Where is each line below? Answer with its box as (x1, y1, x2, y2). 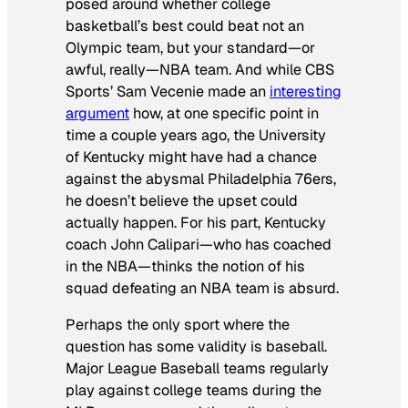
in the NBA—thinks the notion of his (66, 257, 305, 276)
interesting (270, 82, 342, 101)
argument (66, 104, 129, 123)
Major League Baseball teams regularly (66, 359, 329, 379)
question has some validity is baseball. (66, 337, 327, 357)
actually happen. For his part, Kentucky (66, 213, 326, 232)
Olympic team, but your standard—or (66, 38, 315, 57)
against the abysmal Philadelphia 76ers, (66, 169, 336, 189)
